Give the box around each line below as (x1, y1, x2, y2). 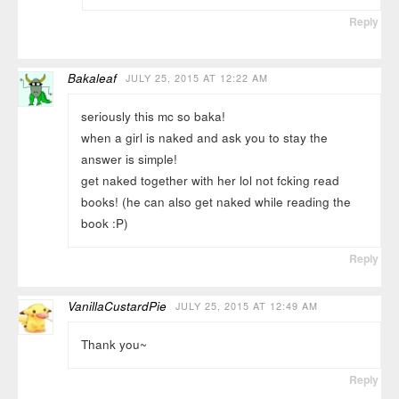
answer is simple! (80, 151, 177, 168)
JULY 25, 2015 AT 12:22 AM (126, 70, 269, 85)
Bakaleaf (68, 69, 118, 86)
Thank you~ (80, 336, 147, 354)
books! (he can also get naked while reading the (80, 193, 351, 211)
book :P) (80, 215, 128, 232)
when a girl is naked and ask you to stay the (80, 129, 328, 147)
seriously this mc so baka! (80, 108, 225, 126)
